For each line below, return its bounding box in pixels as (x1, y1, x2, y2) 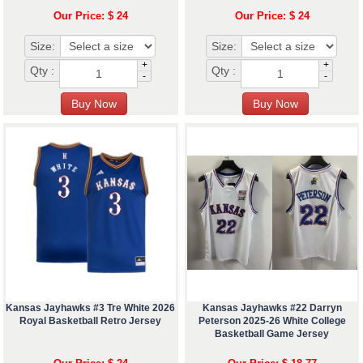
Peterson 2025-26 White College (198, 315, 346, 327)
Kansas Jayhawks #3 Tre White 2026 (6, 302, 176, 314)
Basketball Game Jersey (215, 328, 330, 340)
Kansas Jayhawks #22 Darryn (202, 302, 342, 314)
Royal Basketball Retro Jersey (19, 315, 162, 327)
